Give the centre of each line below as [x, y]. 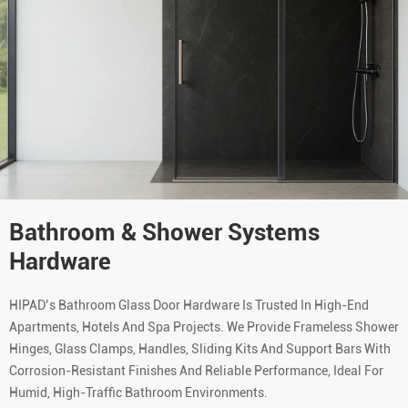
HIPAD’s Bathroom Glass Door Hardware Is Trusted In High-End [189, 305]
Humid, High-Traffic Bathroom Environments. [138, 392]
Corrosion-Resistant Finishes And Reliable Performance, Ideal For [196, 370]
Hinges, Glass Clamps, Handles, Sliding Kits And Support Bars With [200, 348]
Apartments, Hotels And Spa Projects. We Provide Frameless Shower [204, 326]
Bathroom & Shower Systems [164, 232]
